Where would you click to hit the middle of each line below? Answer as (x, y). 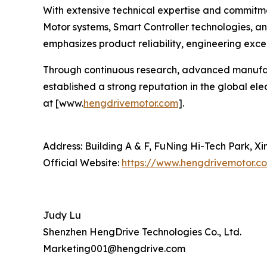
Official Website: (82, 163)
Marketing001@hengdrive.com (114, 249)
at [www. (63, 103)
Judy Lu (62, 215)
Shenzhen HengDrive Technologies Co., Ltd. (142, 232)
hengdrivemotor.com (131, 103)
